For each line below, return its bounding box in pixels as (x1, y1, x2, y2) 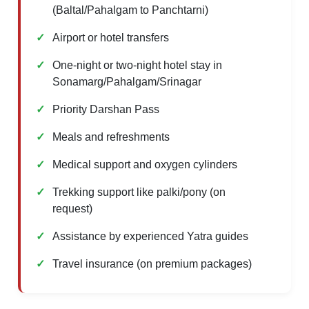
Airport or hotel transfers (52, 31, 170, 43)
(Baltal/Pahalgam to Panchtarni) (52, 3, 209, 16)
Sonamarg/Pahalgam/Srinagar (52, 75, 202, 88)
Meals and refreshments (52, 130, 170, 143)
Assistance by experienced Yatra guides (52, 230, 249, 242)
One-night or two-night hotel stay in (52, 59, 223, 71)
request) (52, 202, 93, 215)
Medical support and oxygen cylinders (52, 158, 238, 170)
